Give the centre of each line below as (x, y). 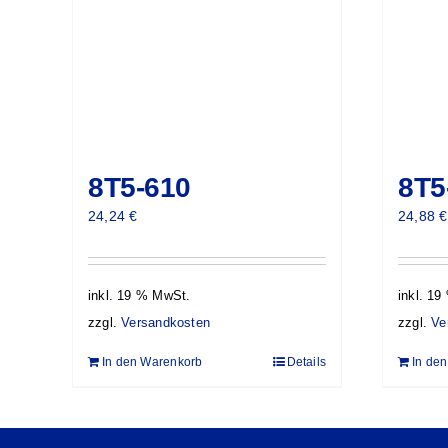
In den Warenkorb (152, 362)
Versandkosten (165, 323)
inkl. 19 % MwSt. (139, 295)
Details (306, 362)
